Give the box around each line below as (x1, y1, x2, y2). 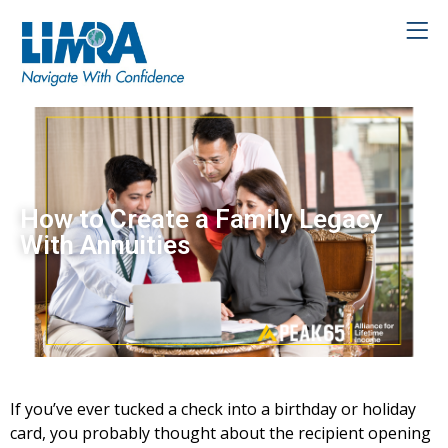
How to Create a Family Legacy (20, 204, 383, 235)
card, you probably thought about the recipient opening (10, 422, 431, 445)
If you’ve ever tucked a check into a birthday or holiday (10, 398, 416, 421)
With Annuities (20, 230, 190, 261)
